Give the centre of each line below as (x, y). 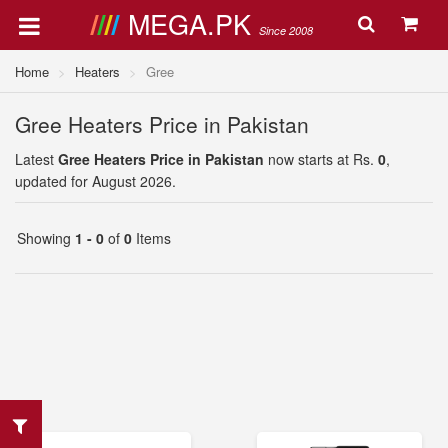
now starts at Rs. (321, 159)
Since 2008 (285, 30)
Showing (46, 238)
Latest (36, 159)
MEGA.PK (193, 23)
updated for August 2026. (95, 181)
